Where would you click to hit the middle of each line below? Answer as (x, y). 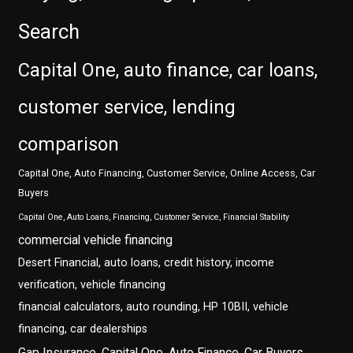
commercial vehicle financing (96, 240)
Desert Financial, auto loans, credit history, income (147, 263)
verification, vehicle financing (92, 285)
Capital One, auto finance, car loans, (168, 71)
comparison (69, 145)
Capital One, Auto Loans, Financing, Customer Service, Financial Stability (154, 217)
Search (49, 32)
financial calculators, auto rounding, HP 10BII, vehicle (154, 307)
